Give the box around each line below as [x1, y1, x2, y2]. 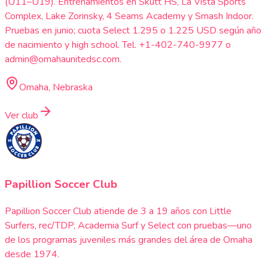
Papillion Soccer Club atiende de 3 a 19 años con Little [5, 204, 232, 218]
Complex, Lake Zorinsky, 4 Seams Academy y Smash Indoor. [5, 9, 254, 23]
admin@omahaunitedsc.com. [5, 52, 121, 66]
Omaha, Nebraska [19, 80, 93, 94]
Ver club [5, 108, 38, 122]
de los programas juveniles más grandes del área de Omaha [5, 233, 252, 246]
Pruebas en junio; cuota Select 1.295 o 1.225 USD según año [5, 23, 261, 37]
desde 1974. [5, 247, 59, 261]
